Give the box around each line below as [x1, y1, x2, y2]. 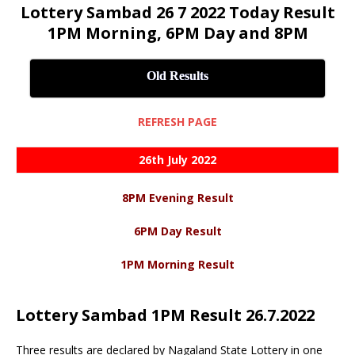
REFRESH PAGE [138, 114, 217, 129]
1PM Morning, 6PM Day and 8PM [47, 22, 308, 44]
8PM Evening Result [121, 190, 234, 205]
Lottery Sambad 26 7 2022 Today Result [20, 2, 335, 23]
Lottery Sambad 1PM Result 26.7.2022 [16, 304, 315, 326]
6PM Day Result [133, 223, 222, 239]
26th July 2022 [139, 152, 216, 167]
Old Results [147, 69, 208, 82]
